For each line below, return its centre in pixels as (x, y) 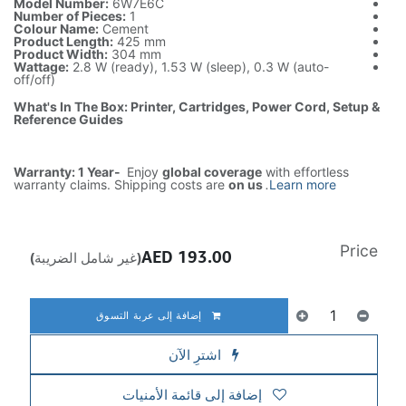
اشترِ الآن (197, 354)
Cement (124, 29)
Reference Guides (68, 119)
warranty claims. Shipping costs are (121, 184)
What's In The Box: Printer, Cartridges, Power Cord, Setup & (197, 106)
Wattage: (41, 67)
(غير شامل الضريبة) (86, 257)
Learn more (303, 184)
